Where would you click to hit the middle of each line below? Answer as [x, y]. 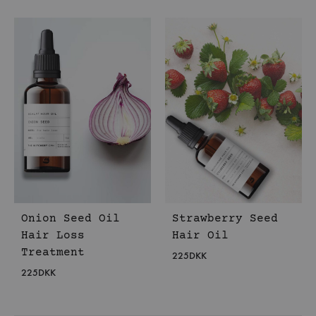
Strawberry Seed [225, 218]
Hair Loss [53, 235]
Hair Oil [200, 235]
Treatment [53, 252]
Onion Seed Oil [71, 218]
